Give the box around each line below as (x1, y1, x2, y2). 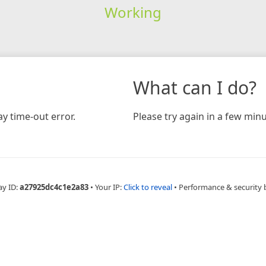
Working (104, 2, 161, 22)
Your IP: (95, 181, 123, 192)
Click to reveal (123, 181, 172, 192)
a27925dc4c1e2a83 (20, 181, 88, 192)
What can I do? (133, 75, 256, 100)
